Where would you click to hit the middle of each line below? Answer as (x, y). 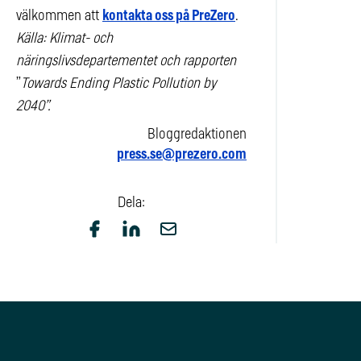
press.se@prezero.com (182, 154)
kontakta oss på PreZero (169, 16)
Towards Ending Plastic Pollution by (118, 83)
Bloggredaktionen (197, 134)
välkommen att (59, 16)
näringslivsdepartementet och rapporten (126, 61)
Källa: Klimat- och (64, 38)
